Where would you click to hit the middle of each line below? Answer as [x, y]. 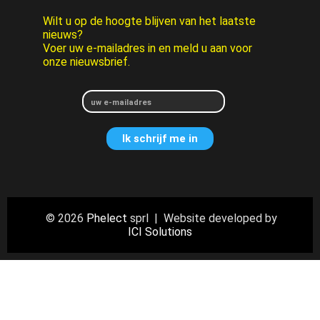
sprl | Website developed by [202, 218]
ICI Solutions [160, 232]
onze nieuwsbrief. [86, 62]
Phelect [107, 218]
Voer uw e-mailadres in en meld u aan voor [147, 48]
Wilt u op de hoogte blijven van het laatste [149, 21]
